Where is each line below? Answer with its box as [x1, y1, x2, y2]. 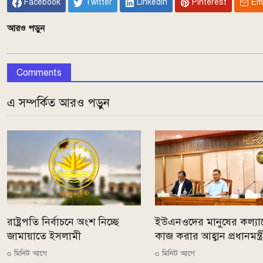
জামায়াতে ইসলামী [7, 229, 81, 242]
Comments [16, 67, 62, 79]
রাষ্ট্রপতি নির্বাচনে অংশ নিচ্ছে [7, 215, 119, 228]
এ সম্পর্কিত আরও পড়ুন [7, 96, 110, 111]
